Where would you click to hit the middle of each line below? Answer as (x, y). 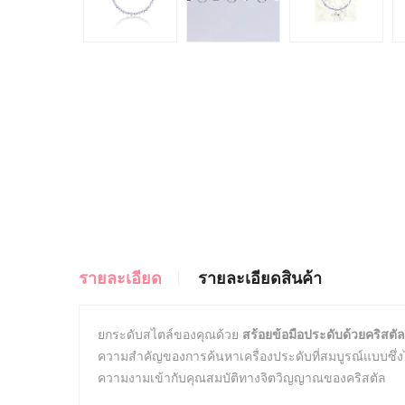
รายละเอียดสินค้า (260, 278)
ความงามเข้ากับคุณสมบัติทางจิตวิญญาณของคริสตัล (242, 377)
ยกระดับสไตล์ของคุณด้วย (170, 334)
